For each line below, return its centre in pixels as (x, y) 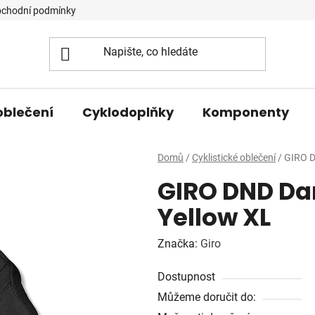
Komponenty (246, 112)
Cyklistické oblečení (234, 157)
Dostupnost (186, 276)
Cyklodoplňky (128, 112)
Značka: (179, 243)
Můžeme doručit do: (207, 297)
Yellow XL (214, 217)
